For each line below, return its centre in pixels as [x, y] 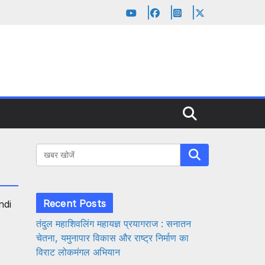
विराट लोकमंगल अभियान [78, 252]
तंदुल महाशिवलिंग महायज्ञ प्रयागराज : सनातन [114, 223]
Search [195, 155]
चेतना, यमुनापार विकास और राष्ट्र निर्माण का [112, 237]
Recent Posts [75, 203]
